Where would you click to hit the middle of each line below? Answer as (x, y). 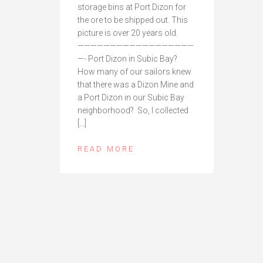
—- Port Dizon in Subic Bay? (127, 59)
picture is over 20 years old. (128, 33)
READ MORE (106, 149)
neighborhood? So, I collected (133, 111)
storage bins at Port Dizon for (132, 7)
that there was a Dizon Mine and (136, 85)
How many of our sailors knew (134, 72)
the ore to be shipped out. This (133, 20)
